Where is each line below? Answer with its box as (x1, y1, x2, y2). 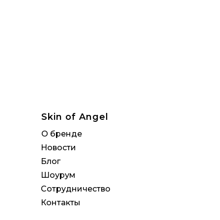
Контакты (41, 198, 81, 207)
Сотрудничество (41, 184, 110, 193)
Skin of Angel (41, 111, 109, 122)
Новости (41, 143, 76, 152)
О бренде (41, 129, 82, 138)
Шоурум (41, 170, 76, 180)
